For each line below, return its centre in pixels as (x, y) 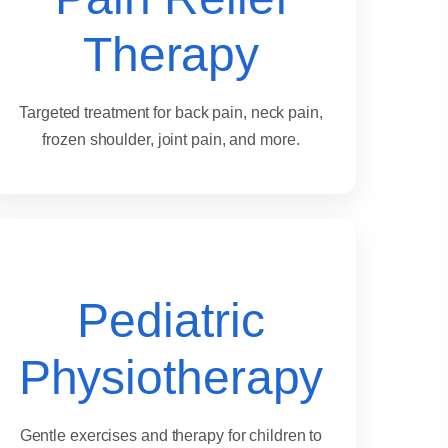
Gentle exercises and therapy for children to (171, 436)
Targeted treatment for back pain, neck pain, (171, 113)
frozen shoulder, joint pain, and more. (171, 140)
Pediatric (171, 321)
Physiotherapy (171, 378)
